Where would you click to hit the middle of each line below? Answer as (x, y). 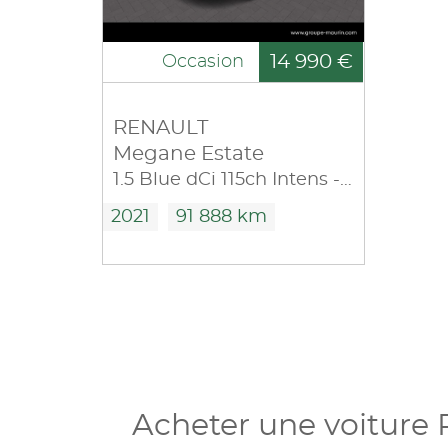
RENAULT (160, 127)
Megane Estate (188, 153)
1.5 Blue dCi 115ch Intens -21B (346, 179)
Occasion (203, 61)
